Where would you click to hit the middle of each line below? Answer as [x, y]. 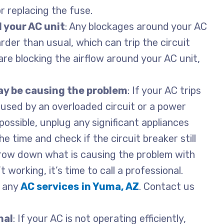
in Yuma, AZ [110, 186]
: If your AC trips [164, 90]
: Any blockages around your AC [136, 26]
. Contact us [167, 186]
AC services [50, 186]
